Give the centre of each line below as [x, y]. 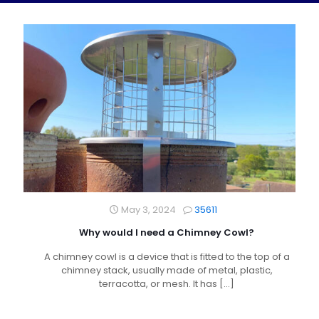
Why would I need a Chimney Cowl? [167, 232]
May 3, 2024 [148, 209]
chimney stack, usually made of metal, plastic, [167, 270]
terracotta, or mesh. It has [158, 283]
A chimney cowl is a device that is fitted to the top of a [167, 256]
